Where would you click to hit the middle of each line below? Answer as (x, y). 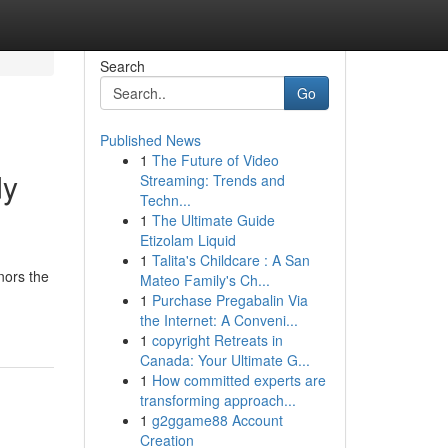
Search (122, 66)
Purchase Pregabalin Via (229, 300)
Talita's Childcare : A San (230, 260)
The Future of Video (215, 160)
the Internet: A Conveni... (218, 320)
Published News (150, 140)
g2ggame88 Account (217, 420)
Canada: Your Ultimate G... (224, 360)
